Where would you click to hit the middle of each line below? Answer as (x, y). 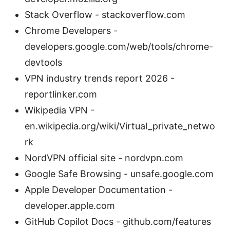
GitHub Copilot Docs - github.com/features (118, 221)
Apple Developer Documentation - (99, 189)
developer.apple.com (70, 205)
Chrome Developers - (71, 30)
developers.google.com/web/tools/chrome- (119, 46)
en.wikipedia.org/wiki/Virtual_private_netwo (120, 126)
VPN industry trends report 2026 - (100, 78)
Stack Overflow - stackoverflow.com (105, 14)
